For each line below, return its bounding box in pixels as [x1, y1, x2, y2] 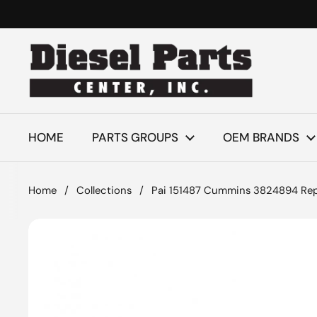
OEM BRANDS [223, 129, 299, 145]
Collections [76, 183, 132, 197]
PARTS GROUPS [92, 129, 178, 145]
